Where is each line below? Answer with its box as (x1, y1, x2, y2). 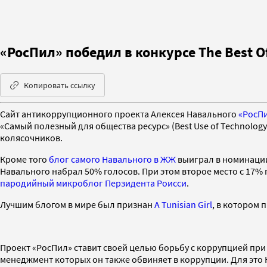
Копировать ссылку (24, 79, 95, 91)
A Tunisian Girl (154, 198, 212, 210)
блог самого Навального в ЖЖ (49, 153, 176, 165)
